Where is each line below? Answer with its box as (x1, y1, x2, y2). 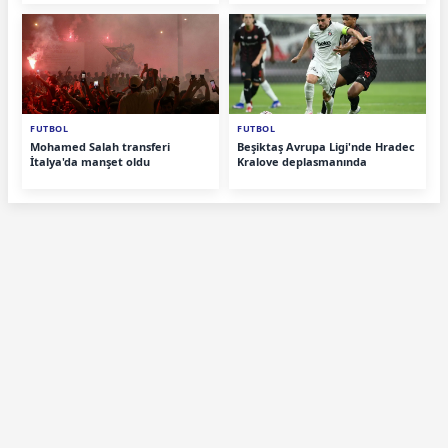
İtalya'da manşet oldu (30, 153, 150, 169)
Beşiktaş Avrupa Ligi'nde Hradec (237, 138, 415, 154)
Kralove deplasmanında (237, 153, 367, 169)
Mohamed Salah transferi (30, 138, 170, 154)
